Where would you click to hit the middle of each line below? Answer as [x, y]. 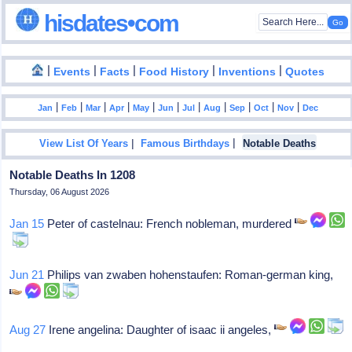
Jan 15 [27, 224]
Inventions [247, 71]
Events [72, 71]
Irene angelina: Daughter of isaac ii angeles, [160, 330]
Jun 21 [27, 275]
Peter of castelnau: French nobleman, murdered [170, 224]
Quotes [305, 71]
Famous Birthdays [185, 144]
